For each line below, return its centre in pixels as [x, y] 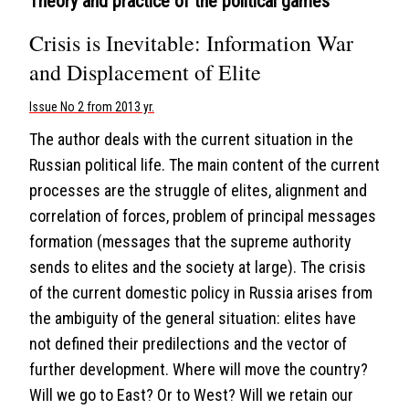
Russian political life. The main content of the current [204, 165]
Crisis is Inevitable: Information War [191, 43]
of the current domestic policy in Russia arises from [201, 293]
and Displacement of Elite [145, 72]
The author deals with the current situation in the [191, 139]
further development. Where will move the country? [199, 369]
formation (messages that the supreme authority [190, 241]
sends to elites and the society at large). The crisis [198, 267]
